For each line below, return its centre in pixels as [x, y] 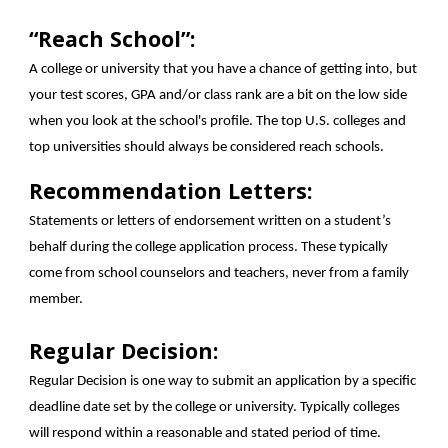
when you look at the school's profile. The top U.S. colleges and [218, 121]
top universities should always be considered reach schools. [207, 147]
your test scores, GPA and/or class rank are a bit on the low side [218, 95]
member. [56, 299]
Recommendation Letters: [174, 190]
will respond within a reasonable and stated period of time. [207, 433]
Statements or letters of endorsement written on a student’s [210, 221]
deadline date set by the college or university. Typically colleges [215, 407]
